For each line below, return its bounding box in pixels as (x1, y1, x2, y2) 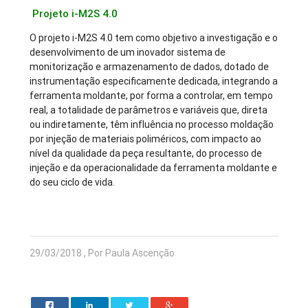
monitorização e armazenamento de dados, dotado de (30, 60, 269, 74)
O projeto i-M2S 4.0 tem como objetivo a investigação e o (30, 32, 278, 45)
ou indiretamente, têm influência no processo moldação (30, 118, 274, 131)
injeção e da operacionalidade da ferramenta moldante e (30, 162, 278, 175)
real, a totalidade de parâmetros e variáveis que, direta (30, 104, 268, 117)
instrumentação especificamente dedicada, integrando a (30, 75, 278, 88)
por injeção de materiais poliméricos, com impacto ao (30, 133, 262, 146)
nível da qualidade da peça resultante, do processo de (30, 147, 263, 160)
